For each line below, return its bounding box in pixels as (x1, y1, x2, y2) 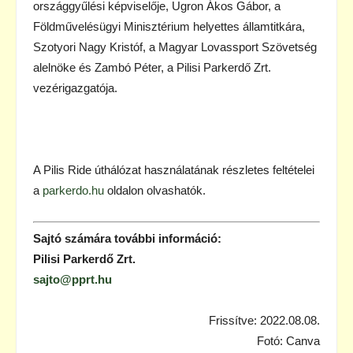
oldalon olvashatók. (104, 183, 206, 197)
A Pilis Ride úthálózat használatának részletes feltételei (33, 162, 314, 176)
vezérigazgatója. (33, 80, 117, 95)
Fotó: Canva (257, 334, 320, 348)
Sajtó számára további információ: (33, 232, 221, 246)
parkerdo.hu (43, 183, 104, 197)
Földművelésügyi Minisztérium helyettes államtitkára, (33, 19, 305, 33)
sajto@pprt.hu (33, 273, 112, 287)
